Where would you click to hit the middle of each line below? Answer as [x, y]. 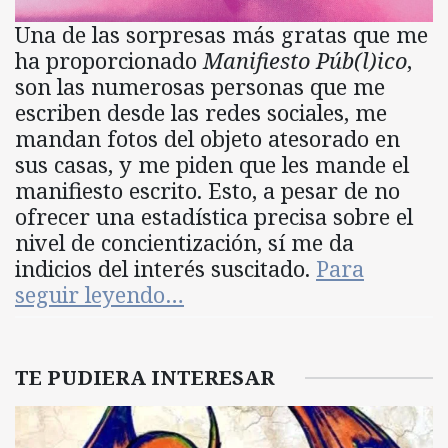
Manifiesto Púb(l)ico [305, 61]
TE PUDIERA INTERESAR [145, 378]
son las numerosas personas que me [200, 87]
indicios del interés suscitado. [165, 269]
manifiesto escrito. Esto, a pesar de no [207, 191]
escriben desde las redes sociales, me [201, 113]
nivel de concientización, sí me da [184, 243]
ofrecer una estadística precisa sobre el [214, 217]
